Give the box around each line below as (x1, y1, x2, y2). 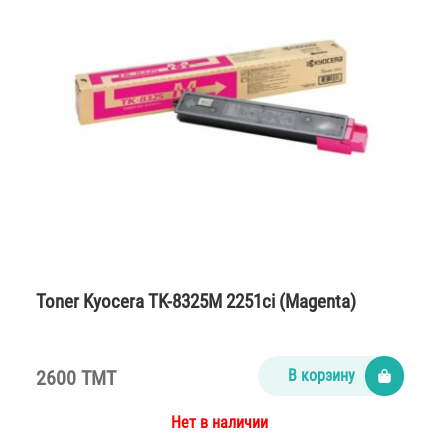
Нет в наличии (171, 413, 269, 433)
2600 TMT (36, 366, 116, 391)
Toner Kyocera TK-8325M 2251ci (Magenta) (36, 290, 356, 314)
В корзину (288, 366, 356, 386)
